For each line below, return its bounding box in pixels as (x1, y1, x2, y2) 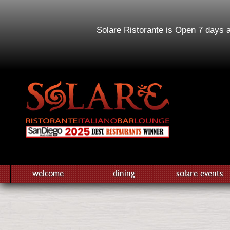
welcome (32, 168, 64, 179)
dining (113, 168, 135, 179)
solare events (176, 168, 224, 179)
